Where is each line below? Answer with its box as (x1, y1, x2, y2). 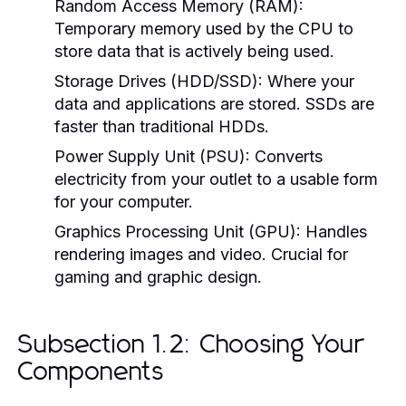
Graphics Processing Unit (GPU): (54, 221, 301, 241)
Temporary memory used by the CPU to (54, 18, 353, 38)
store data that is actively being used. (54, 41, 334, 61)
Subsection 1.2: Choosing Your (18, 332, 364, 358)
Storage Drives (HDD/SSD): (54, 71, 263, 91)
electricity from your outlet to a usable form (54, 169, 378, 188)
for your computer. (54, 191, 193, 211)
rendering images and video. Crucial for (54, 244, 348, 264)
